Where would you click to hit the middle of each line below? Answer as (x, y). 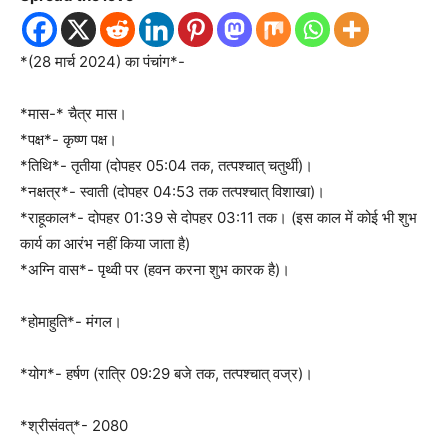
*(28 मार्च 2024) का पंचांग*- (102, 61)
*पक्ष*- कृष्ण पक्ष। (68, 139)
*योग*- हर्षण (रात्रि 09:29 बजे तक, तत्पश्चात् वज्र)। (166, 373)
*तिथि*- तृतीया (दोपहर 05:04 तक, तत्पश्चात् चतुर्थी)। (166, 165)
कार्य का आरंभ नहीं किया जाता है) (105, 243)
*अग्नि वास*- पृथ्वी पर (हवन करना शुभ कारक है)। (155, 269)
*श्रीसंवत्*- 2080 (74, 425)
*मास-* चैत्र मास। (73, 113)
